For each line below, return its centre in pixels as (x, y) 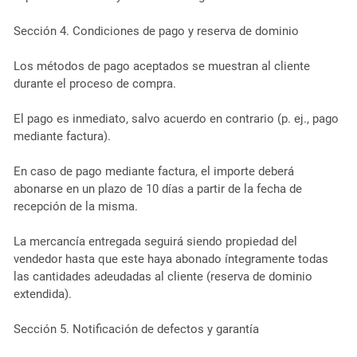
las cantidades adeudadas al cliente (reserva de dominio (163, 276)
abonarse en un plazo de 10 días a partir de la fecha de (157, 188)
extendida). (42, 294)
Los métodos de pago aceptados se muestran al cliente (161, 66)
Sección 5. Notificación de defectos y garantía (136, 329)
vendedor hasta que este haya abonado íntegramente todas (171, 259)
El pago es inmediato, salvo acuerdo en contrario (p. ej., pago (176, 118)
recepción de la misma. (75, 206)
